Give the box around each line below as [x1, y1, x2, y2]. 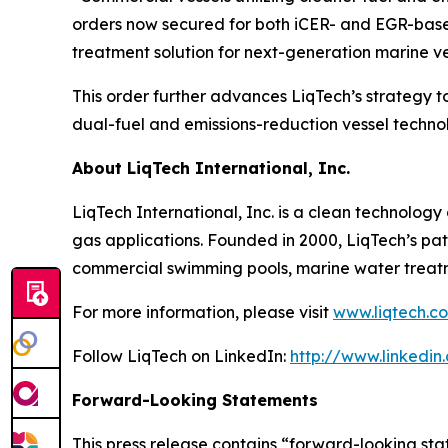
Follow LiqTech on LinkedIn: [72, 346, 290, 366]
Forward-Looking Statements [72, 390, 318, 410]
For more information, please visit [72, 302, 333, 322]
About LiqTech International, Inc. [72, 158, 350, 178]
